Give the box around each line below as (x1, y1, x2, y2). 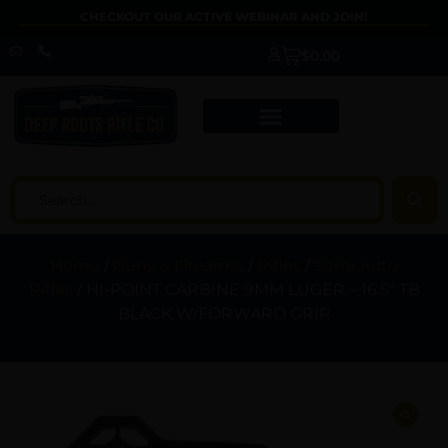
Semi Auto (314, 256, 398, 276)
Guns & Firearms (113, 256, 244, 276)
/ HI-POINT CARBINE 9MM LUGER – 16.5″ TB (72, 280, 420, 300)
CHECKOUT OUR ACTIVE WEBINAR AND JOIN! (80, 9, 368, 24)
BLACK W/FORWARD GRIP (118, 304, 330, 324)
